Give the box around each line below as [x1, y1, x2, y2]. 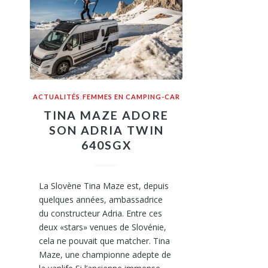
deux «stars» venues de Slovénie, [39, 221, 166, 233]
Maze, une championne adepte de [39, 249, 171, 261]
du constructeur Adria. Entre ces [39, 208, 162, 220]
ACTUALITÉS [32, 93, 80, 101]
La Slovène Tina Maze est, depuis [39, 180, 169, 192]
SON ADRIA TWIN [48, 123, 164, 138]
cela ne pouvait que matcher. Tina [39, 235, 170, 247]
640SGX [81, 138, 132, 153]
